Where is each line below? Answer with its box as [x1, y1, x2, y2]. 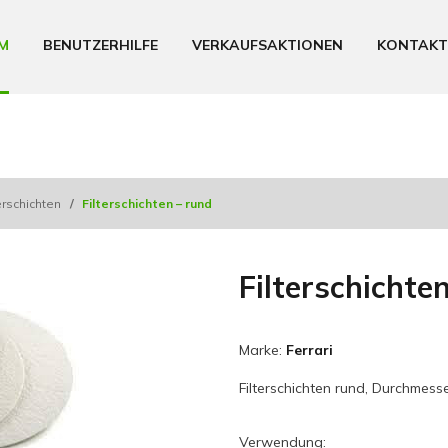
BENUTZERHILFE [43, 35, 158, 54]
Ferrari [286, 341, 333, 359]
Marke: [239, 341, 286, 359]
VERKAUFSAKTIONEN [192, 35, 343, 54]
